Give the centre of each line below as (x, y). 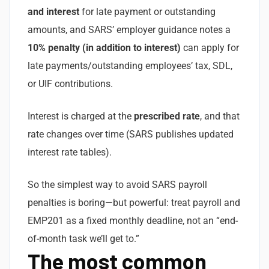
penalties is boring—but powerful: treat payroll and (134, 202)
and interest (53, 11)
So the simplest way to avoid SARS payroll (117, 184)
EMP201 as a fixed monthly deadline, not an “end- (133, 220)
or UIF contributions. (70, 83)
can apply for (210, 47)
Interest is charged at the (81, 116)
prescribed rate (167, 116)
